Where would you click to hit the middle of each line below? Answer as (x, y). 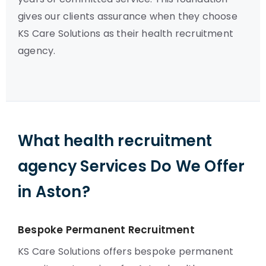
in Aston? (54, 192)
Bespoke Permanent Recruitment (106, 230)
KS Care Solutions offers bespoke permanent (126, 251)
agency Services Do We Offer (132, 166)
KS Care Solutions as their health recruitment (126, 34)
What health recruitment (115, 141)
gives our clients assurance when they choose (128, 16)
